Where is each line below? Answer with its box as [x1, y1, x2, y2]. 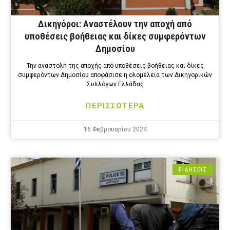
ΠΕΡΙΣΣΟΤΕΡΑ [85, 101, 145, 111]
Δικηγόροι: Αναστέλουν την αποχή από [38, 18, 192, 30]
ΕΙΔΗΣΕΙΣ [179, 166, 207, 174]
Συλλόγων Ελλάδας [86, 81, 144, 88]
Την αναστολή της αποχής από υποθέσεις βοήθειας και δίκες [26, 62, 204, 70]
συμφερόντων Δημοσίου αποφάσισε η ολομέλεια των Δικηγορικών [18, 71, 212, 79]
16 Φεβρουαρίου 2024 [83, 126, 147, 133]
